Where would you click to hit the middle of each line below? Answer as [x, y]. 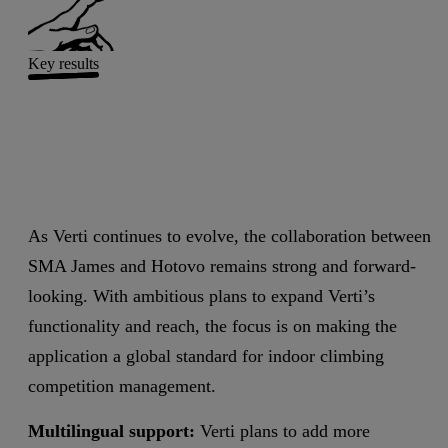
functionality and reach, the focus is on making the [212, 325]
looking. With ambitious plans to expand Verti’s [201, 295]
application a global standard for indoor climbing [206, 355]
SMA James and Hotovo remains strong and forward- [222, 265]
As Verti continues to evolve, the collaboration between [229, 235]
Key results [63, 64]
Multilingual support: [111, 430]
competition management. [122, 385]
